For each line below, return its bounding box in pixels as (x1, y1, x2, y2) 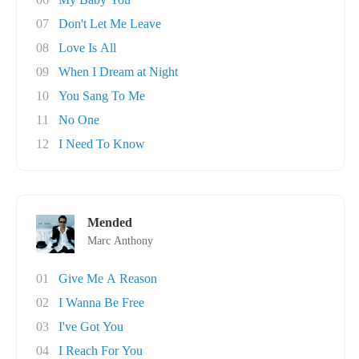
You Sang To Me (58, 89, 145, 103)
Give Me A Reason (58, 272, 157, 285)
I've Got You (58, 320, 123, 333)
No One (58, 113, 99, 127)
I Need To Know (58, 137, 145, 151)
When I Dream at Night (58, 65, 178, 79)
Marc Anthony (87, 235, 153, 247)
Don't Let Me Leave (58, 17, 161, 30)
